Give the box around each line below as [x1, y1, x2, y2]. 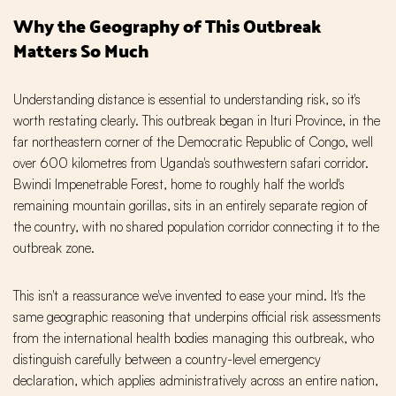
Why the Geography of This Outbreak [13, 9, 321, 43]
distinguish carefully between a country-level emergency [13, 351, 321, 369]
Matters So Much [13, 34, 148, 68]
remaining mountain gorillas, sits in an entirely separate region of [13, 197, 368, 215]
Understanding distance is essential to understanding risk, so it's [13, 91, 361, 109]
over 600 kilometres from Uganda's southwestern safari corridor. [13, 155, 369, 172]
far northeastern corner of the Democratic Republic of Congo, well [13, 133, 373, 151]
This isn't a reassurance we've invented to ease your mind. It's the [13, 287, 365, 305]
